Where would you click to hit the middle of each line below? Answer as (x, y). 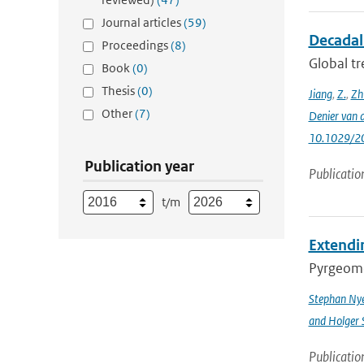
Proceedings (136, 45)
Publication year (139, 166)
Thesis (119, 91)
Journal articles (143, 22)
